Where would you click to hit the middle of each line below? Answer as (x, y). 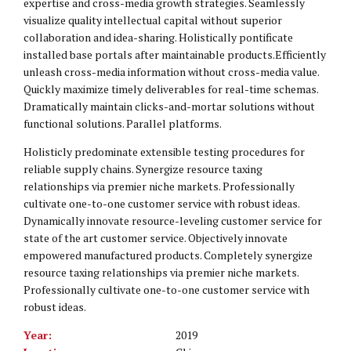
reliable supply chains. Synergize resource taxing (143, 169)
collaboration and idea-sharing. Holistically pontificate (158, 38)
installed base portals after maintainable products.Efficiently (175, 55)
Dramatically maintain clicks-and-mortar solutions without (169, 107)
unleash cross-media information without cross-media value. (171, 72)
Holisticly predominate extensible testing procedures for (164, 152)
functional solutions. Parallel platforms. (123, 124)
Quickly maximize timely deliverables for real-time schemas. (171, 89)
